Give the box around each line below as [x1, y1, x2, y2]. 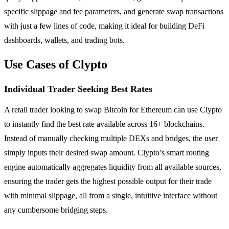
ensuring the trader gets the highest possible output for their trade [4, 176, 212, 186]
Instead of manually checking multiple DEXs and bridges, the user [4, 133, 218, 143]
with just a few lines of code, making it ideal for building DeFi [4, 21, 204, 30]
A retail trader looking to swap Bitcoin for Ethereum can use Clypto [4, 105, 222, 114]
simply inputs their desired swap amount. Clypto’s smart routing [4, 148, 209, 157]
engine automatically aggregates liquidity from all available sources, [4, 162, 221, 171]
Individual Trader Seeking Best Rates [4, 83, 152, 94]
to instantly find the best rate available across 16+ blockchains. [4, 119, 204, 128]
